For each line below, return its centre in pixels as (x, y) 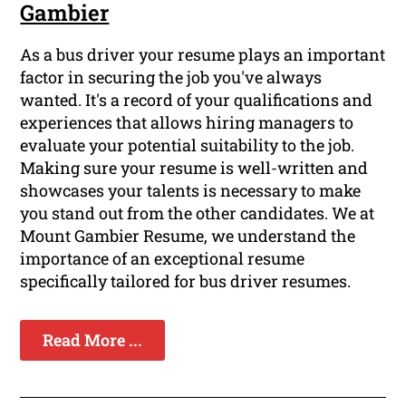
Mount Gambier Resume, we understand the (188, 236)
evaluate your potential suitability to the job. (188, 145)
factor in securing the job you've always (171, 77)
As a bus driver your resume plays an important (203, 55)
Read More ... (93, 340)
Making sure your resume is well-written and (194, 168)
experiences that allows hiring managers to (187, 123)
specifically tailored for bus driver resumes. (186, 281)
